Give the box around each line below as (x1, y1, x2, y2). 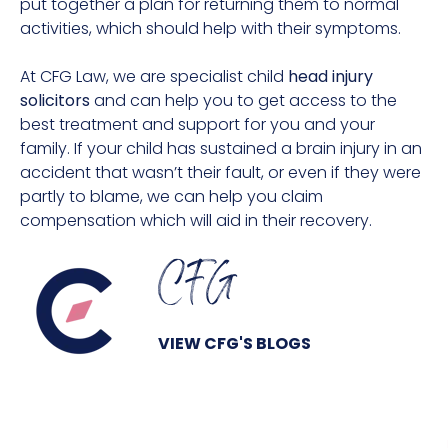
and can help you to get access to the (90, 88, 397, 112)
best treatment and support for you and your (20, 112, 375, 136)
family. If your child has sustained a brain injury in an (20, 136, 422, 160)
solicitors (20, 88, 90, 112)
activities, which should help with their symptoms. (20, 16, 401, 40)
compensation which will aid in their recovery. (20, 208, 372, 232)
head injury (288, 64, 373, 88)
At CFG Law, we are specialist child (20, 64, 288, 88)
